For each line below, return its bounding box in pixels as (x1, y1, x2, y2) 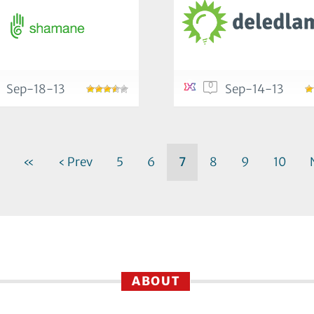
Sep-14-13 (225, 81, 283, 97)
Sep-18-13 (6, 81, 64, 97)
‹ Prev (57, 153, 93, 170)
